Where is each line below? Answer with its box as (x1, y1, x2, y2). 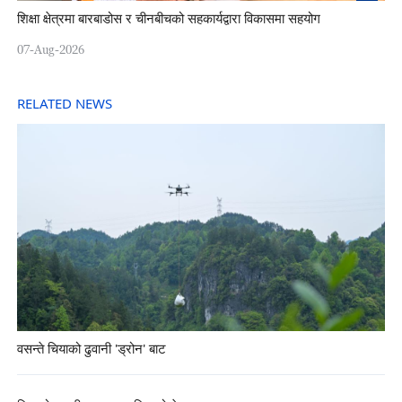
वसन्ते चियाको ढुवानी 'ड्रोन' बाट (16, 339, 166, 359)
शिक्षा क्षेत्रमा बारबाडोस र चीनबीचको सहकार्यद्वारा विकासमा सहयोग (16, 10, 320, 30)
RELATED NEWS (16, 94, 112, 114)
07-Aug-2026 (16, 42, 84, 57)
